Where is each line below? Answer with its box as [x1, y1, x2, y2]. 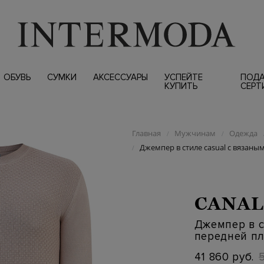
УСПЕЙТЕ [164, 72, 203, 82]
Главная [131, 128, 161, 138]
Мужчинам [174, 128, 216, 138]
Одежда [229, 128, 258, 138]
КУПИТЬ [164, 81, 197, 91]
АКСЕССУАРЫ [93, 72, 148, 82]
